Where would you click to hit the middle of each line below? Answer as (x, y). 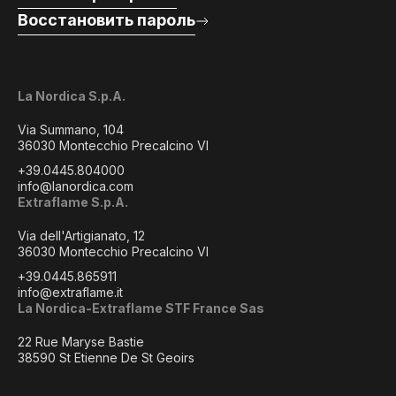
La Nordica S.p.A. (72, 96)
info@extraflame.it (70, 292)
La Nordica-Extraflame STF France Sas (141, 308)
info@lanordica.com (76, 186)
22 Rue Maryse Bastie (81, 342)
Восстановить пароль (107, 20)
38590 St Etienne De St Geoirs (106, 358)
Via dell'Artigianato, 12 (81, 236)
